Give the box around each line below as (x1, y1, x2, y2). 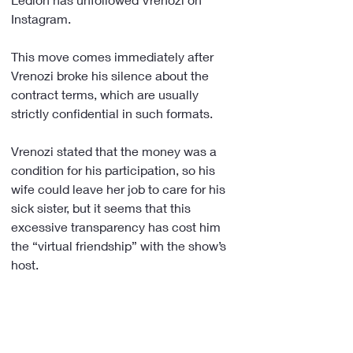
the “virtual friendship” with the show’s (11, 238, 229, 253)
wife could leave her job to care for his (11, 181, 229, 196)
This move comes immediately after (11, 49, 217, 64)
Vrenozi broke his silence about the (11, 68, 212, 83)
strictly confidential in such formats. (11, 106, 213, 121)
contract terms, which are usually (11, 87, 202, 102)
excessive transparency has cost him (11, 219, 224, 234)
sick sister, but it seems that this (11, 200, 194, 215)
